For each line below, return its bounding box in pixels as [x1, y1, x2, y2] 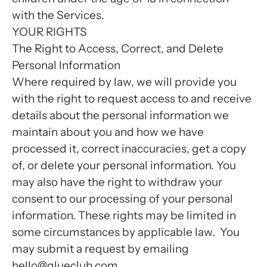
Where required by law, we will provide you [12, 75, 237, 89]
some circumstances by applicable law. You [12, 225, 240, 239]
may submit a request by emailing [12, 242, 189, 256]
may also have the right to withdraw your [12, 175, 222, 189]
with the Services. [12, 8, 104, 22]
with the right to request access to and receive [12, 92, 252, 105]
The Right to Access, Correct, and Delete [12, 42, 223, 55]
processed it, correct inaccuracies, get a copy [12, 142, 246, 156]
